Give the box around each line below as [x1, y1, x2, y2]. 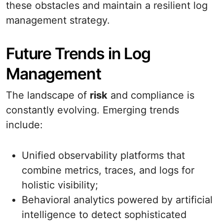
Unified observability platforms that [22, 149, 185, 161]
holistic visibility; [22, 179, 98, 191]
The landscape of [6, 89, 90, 101]
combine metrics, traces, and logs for [22, 164, 194, 176]
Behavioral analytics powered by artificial [22, 194, 213, 206]
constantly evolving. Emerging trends [6, 104, 179, 116]
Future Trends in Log [6, 44, 150, 63]
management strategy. [6, 14, 110, 26]
